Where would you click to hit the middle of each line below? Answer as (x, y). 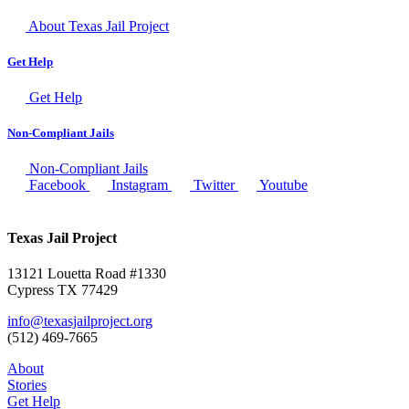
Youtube (283, 185)
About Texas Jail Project (99, 26)
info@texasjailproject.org (80, 320)
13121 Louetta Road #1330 (87, 273)
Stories (27, 384)
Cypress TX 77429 (63, 289)
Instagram (142, 185)
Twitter (216, 185)
